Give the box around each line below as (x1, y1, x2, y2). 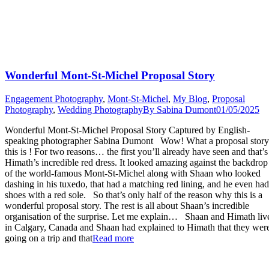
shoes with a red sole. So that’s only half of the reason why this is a (5, 189, 262, 200)
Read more (92, 232, 134, 243)
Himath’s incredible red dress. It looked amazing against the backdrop (5, 157, 268, 168)
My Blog (173, 93, 207, 104)
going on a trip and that (5, 232, 92, 243)
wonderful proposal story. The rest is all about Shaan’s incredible (5, 200, 249, 211)
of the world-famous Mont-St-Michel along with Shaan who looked (5, 168, 261, 178)
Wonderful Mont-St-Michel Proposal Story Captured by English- (5, 124, 250, 135)
